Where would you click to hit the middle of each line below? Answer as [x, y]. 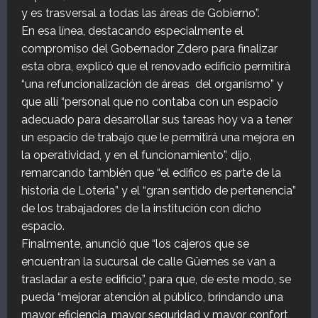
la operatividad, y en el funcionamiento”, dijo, [136, 155]
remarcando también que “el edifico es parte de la [151, 173]
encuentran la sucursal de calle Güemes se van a [148, 262]
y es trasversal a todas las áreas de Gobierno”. [141, 13]
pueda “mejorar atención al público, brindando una [152, 297]
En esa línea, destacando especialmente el [132, 31]
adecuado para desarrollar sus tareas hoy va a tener [157, 120]
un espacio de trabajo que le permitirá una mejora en [158, 138]
